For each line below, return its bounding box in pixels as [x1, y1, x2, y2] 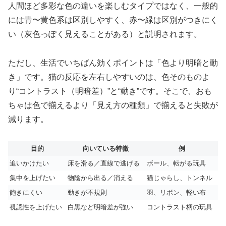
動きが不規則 [68, 188, 107, 196]
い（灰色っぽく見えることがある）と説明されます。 [8, 30, 202, 39]
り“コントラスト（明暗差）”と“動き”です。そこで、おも [8, 87, 212, 96]
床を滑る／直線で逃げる [68, 159, 140, 167]
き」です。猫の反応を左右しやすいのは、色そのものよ [8, 73, 210, 82]
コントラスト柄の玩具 [147, 203, 212, 211]
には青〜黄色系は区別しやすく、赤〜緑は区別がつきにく [8, 16, 218, 25]
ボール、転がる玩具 [147, 159, 206, 167]
